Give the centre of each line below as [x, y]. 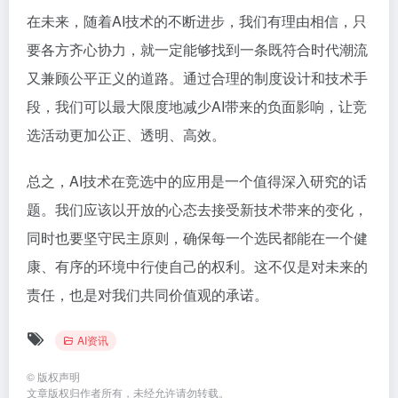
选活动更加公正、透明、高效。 [126, 135]
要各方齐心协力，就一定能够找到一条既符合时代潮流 [197, 49]
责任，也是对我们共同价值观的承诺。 [147, 295]
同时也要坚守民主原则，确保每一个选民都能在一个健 [197, 238]
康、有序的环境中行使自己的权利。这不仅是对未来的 [197, 266]
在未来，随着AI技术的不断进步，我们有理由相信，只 [197, 21]
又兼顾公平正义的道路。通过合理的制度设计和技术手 [197, 78]
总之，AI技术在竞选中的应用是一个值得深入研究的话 [197, 181]
